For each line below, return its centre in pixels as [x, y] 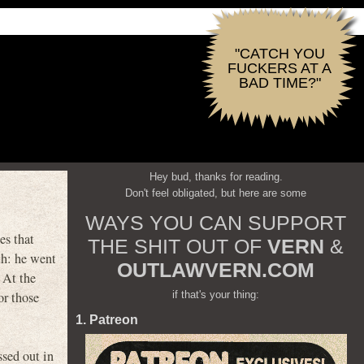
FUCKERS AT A [279, 68]
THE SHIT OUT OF [178, 246]
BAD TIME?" [279, 83]
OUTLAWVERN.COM [216, 270]
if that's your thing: [216, 295]
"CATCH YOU [279, 54]
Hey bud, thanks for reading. [216, 177]
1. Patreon [107, 320]
